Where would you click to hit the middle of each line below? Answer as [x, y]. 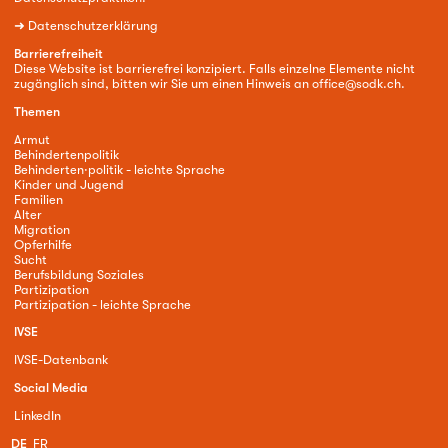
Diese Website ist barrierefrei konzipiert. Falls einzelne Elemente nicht [214, 68]
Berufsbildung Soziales [78, 274]
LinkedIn [37, 415]
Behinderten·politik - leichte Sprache [119, 169]
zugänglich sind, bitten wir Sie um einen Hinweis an [162, 83]
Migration [41, 229]
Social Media [50, 387]
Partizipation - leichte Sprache [102, 304]
